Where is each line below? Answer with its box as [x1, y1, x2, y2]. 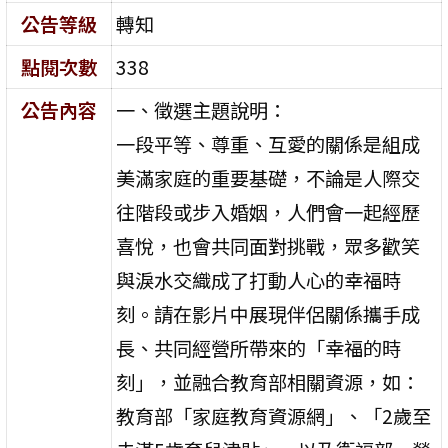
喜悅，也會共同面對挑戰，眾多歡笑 [116, 231, 421, 260]
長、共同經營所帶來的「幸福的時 [116, 333, 402, 362]
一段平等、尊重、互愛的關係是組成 [116, 129, 421, 158]
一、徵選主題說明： [116, 95, 288, 124]
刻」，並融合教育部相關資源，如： [116, 367, 421, 396]
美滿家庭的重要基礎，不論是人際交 [116, 163, 421, 192]
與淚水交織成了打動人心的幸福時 [116, 265, 402, 294]
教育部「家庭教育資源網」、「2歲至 [116, 401, 432, 430]
